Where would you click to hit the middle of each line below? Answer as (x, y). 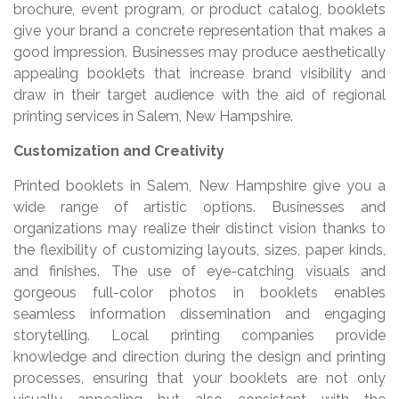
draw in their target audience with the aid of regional (199, 94)
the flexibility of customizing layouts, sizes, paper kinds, (199, 249)
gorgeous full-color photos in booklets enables (199, 292)
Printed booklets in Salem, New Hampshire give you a (199, 185)
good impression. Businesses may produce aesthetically (199, 52)
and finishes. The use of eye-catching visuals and (199, 271)
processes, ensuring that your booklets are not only (199, 378)
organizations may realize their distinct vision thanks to (199, 228)
